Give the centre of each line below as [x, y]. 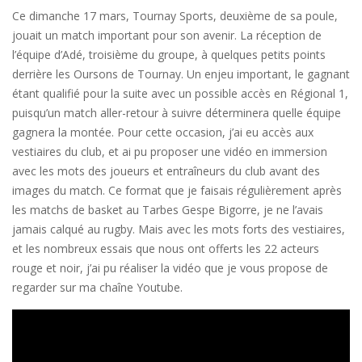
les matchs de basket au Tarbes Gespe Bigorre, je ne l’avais [168, 210]
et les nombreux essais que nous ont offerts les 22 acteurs [166, 249]
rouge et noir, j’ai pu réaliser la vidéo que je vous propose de [170, 268]
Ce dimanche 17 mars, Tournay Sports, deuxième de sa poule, [175, 16]
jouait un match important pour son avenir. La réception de [167, 36]
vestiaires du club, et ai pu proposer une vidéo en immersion [170, 152]
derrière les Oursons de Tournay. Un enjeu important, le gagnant [181, 74]
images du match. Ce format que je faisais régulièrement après [177, 191]
